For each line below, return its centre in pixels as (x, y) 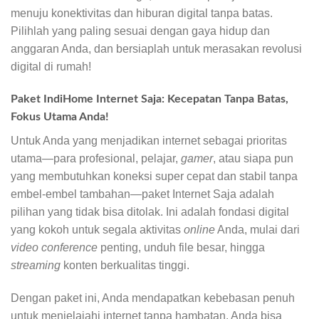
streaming (36, 266)
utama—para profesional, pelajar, (96, 159)
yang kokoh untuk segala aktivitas (97, 230)
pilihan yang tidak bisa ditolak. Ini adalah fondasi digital (150, 212)
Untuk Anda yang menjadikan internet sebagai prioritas (149, 141)
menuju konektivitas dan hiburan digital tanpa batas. (142, 14)
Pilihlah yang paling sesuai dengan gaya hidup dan (140, 31)
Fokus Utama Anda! (60, 117)
